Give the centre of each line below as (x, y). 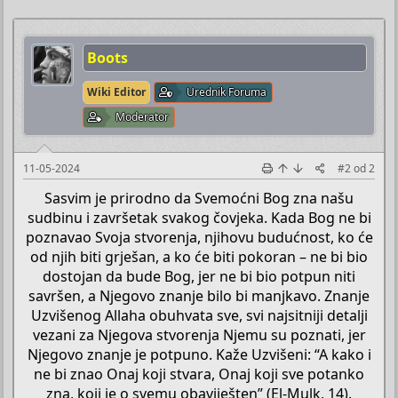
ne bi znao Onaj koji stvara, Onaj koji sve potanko (199, 374)
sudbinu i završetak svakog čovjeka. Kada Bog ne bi (199, 217)
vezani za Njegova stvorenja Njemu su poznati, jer (199, 334)
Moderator (143, 116)
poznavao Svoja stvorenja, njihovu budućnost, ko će (199, 237)
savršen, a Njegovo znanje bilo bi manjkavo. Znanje (199, 295)
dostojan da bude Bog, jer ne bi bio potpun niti (199, 276)
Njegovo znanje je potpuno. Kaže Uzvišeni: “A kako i (199, 354)
